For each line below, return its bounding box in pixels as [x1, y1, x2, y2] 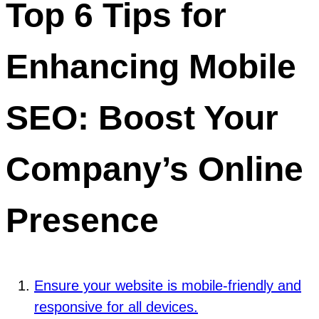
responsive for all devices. [34, 298, 198, 315]
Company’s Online [6, 150, 303, 188]
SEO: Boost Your [6, 98, 278, 137]
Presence [6, 201, 159, 239]
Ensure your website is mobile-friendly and [34, 277, 301, 293]
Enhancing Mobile [6, 47, 296, 85]
